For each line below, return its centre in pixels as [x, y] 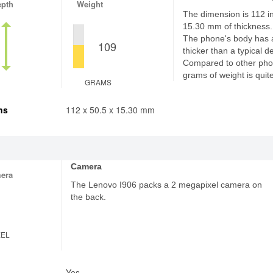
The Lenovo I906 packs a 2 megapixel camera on [167, 185]
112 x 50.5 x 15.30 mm [110, 110]
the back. [89, 197]
